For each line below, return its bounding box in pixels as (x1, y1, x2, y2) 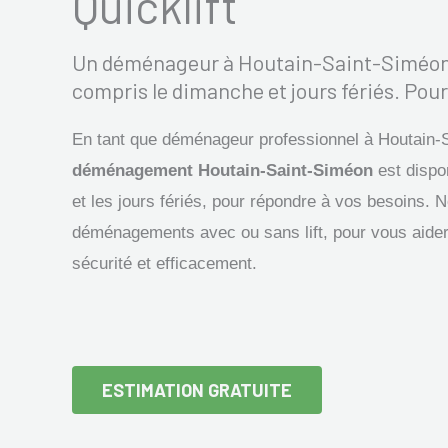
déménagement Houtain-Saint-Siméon (72, 161, 373, 181)
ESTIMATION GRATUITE (102, 379, 292, 402)
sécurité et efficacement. (72, 254, 257, 274)
